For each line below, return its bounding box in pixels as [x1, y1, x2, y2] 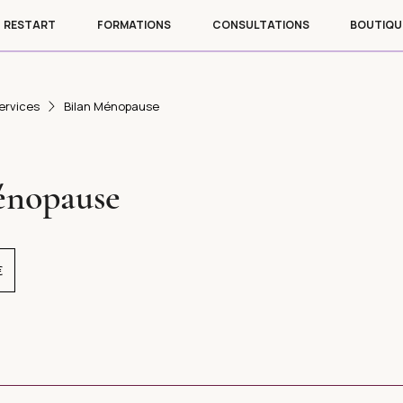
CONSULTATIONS [211, 17, 309, 32]
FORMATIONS [97, 17, 171, 32]
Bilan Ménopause [64, 98, 159, 114]
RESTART [4, 17, 56, 32]
